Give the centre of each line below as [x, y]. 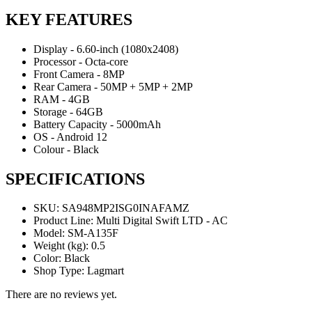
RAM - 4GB [62, 99]
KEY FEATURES [69, 19]
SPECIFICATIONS [75, 179]
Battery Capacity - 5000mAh [97, 124]
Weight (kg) [60, 246]
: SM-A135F [90, 233]
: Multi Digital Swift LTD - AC [159, 221]
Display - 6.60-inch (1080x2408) [106, 49]
